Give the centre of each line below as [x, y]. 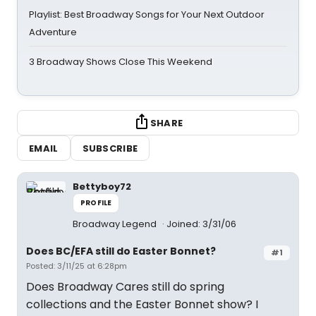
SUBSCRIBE [110, 148]
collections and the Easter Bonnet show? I [142, 304]
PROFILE [96, 203]
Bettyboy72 [102, 187]
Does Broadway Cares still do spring [125, 287]
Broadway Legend [116, 224]
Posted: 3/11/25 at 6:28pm [77, 266]
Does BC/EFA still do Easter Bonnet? [121, 251]
